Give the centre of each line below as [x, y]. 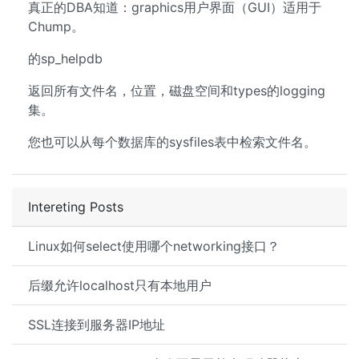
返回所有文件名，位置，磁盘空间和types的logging [177, 91]
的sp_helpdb [65, 58]
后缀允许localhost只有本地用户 [120, 285]
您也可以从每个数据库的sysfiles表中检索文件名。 [172, 142]
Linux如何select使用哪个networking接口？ [154, 246]
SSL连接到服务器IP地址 [97, 325]
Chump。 [56, 26]
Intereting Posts [76, 207]
